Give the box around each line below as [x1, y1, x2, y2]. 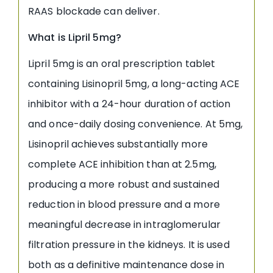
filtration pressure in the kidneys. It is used [28, 237, 230, 252]
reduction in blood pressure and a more [28, 197, 220, 211]
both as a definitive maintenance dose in [28, 257, 225, 272]
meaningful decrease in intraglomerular [28, 217, 221, 232]
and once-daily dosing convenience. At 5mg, [28, 116, 243, 131]
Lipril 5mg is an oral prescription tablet [28, 56, 216, 71]
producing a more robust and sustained [28, 177, 219, 191]
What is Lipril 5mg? [28, 30, 121, 44]
